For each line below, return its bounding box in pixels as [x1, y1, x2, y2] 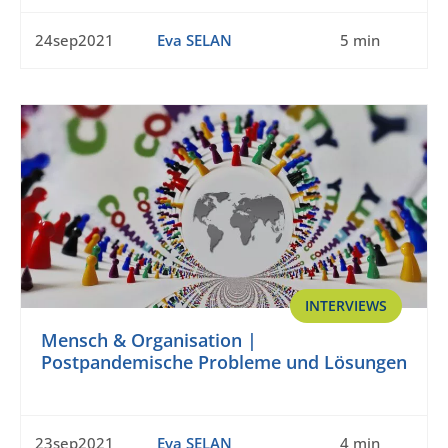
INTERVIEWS [305, 296, 387, 316]
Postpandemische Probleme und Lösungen [41, 350, 407, 375]
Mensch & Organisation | [41, 328, 257, 353]
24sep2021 [35, 30, 114, 51]
